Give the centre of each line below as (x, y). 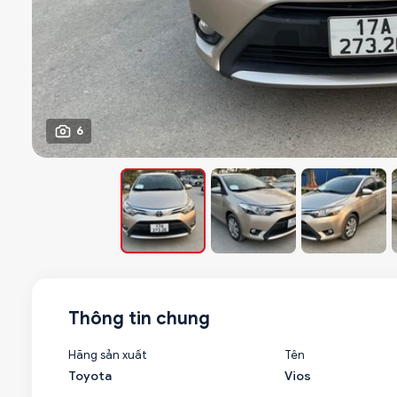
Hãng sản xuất (108, 355)
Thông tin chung (139, 319)
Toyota (90, 376)
